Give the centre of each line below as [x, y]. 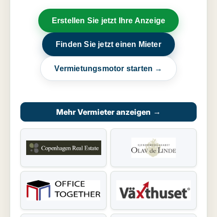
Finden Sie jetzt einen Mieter [108, 45]
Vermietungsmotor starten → [108, 69]
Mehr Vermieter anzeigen [103, 112]
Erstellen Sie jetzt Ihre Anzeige [108, 21]
